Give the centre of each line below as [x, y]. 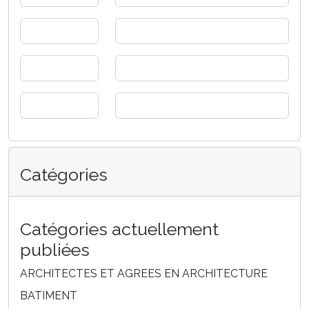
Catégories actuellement [119, 229]
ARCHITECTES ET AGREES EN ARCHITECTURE [144, 274]
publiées [55, 250]
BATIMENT [49, 296]
